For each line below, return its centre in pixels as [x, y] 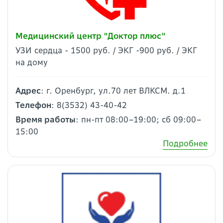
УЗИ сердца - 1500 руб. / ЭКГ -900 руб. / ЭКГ [106, 50]
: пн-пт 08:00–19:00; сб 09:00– [139, 119]
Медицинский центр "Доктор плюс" [91, 36]
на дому [32, 62]
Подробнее [185, 143]
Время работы [46, 119]
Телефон [33, 105]
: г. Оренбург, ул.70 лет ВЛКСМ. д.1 [113, 91]
